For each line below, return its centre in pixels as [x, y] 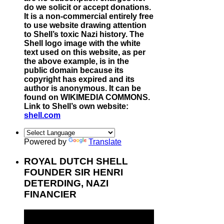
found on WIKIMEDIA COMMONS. [87, 97]
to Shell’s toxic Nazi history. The [84, 34]
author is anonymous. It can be [82, 88]
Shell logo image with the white [82, 43]
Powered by [46, 142]
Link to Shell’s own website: [76, 106]
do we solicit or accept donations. [87, 7]
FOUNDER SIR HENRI [73, 172]
